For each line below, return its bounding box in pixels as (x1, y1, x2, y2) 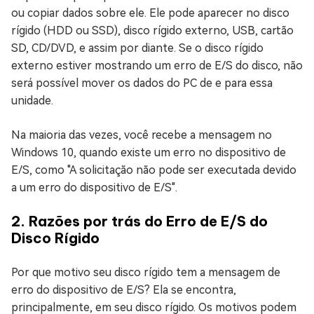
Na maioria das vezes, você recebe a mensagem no (11, 128, 272, 142)
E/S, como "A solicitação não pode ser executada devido (11, 163, 296, 177)
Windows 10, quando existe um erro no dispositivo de (11, 146, 286, 159)
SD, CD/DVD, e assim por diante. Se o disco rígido (11, 41, 264, 55)
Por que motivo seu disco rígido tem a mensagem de (11, 266, 280, 279)
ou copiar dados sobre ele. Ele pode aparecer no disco (11, 6, 289, 20)
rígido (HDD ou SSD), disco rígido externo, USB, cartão (11, 24, 294, 37)
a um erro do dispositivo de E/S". (11, 181, 177, 194)
